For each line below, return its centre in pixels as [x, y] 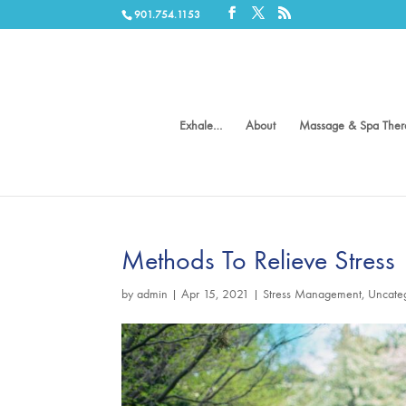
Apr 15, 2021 [216, 294]
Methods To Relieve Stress [259, 261]
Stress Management [313, 294]
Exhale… [201, 126]
